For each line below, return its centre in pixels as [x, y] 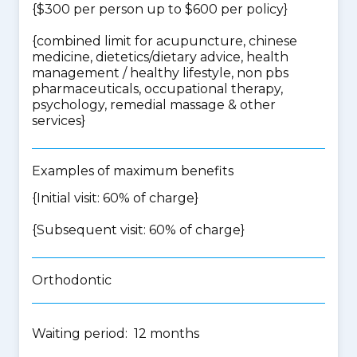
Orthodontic [72, 280]
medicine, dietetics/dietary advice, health [160, 57]
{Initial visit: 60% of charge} [115, 198]
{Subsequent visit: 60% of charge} [138, 230]
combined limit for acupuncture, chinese [167, 41]
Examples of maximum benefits [133, 171]
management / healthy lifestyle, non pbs [160, 73]
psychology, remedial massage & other [154, 105]
